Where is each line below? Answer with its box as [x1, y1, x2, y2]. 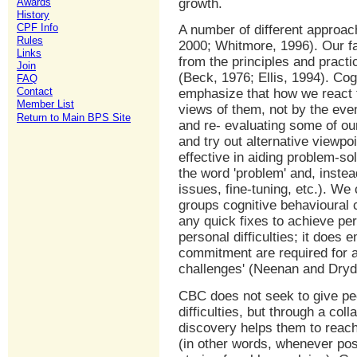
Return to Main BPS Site [17, 112, 131, 124]
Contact [17, 85, 53, 97]
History [17, 9, 49, 21]
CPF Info [17, 22, 58, 33]
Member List [17, 98, 74, 110]
